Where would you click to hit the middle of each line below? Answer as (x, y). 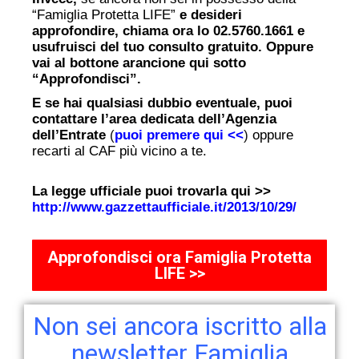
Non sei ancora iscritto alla (179, 326)
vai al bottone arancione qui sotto (139, 63)
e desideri (209, 14)
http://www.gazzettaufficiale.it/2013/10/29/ (164, 207)
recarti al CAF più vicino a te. (119, 151)
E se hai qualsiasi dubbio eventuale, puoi (162, 103)
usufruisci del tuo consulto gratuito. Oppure (173, 46)
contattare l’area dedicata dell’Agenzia (154, 119)
